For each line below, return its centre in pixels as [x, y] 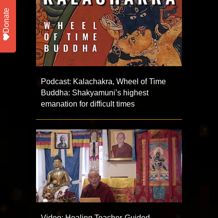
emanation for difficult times [88, 104]
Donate [6, 20]
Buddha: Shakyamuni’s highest [95, 93]
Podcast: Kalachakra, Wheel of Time [103, 82]
